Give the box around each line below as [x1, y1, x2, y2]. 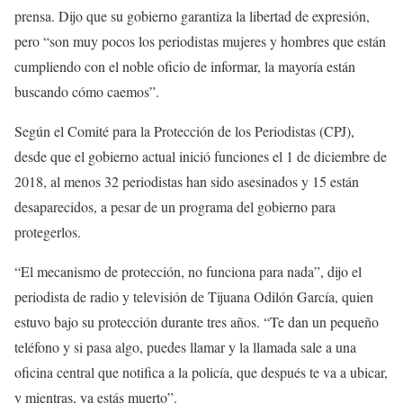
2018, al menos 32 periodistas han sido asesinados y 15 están [14, 172, 359, 192]
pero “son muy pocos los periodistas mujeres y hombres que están [14, 31, 386, 51]
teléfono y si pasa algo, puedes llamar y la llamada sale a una [14, 337, 356, 357]
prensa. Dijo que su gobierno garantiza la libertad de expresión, [14, 6, 370, 26]
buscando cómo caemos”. [14, 82, 159, 102]
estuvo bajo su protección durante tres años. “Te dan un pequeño [14, 312, 379, 332]
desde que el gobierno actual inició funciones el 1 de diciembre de [14, 147, 387, 166]
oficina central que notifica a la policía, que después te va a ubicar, [14, 363, 388, 382]
